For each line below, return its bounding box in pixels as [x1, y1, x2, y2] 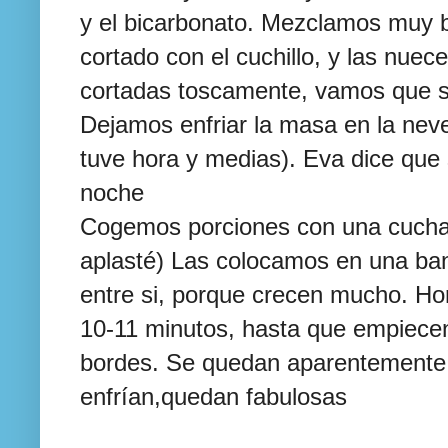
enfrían [80, 382, 154, 410]
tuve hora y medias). [80, 144, 303, 172]
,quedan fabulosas [154, 382, 347, 410]
